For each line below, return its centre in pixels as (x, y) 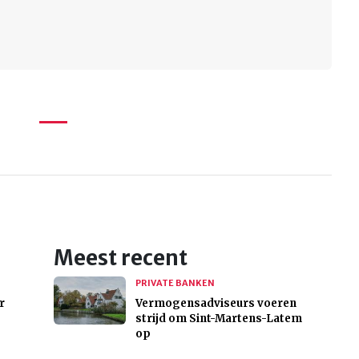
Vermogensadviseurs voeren (216, 304)
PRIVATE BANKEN (175, 283)
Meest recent (120, 258)
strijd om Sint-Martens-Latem (218, 319)
